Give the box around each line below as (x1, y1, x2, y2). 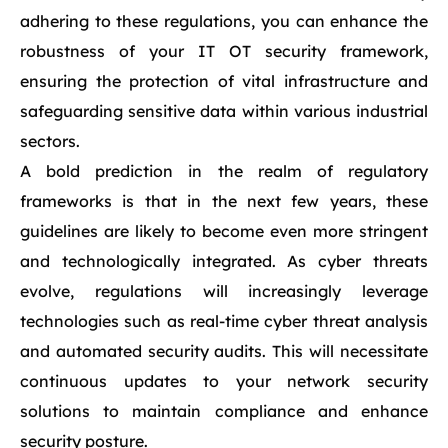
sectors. (20, 131, 80, 151)
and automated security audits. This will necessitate (20, 341, 428, 361)
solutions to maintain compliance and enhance (20, 401, 428, 421)
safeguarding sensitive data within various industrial (20, 101, 428, 121)
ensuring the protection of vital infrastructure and (20, 71, 428, 91)
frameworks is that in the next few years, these (20, 191, 428, 211)
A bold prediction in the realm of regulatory (20, 161, 428, 181)
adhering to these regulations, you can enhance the (20, 11, 428, 31)
